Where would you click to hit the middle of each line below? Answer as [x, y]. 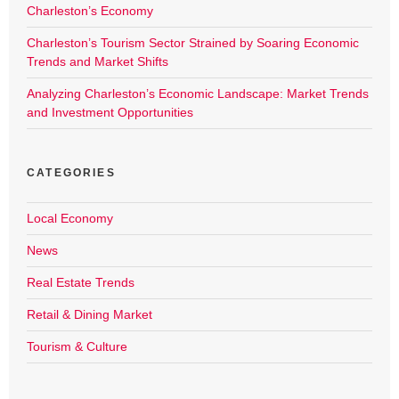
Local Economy [70, 219]
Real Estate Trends [81, 283]
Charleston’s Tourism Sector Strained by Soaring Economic [193, 43]
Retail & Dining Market [90, 315]
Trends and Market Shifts [98, 62]
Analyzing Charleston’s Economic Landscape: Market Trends [198, 94]
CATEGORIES [71, 173]
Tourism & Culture [77, 347]
